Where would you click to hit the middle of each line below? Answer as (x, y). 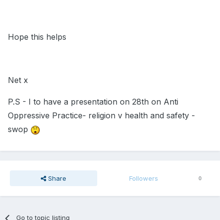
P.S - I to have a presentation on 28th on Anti (93, 102)
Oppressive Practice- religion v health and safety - (101, 116)
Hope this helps (37, 37)
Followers (144, 179)
